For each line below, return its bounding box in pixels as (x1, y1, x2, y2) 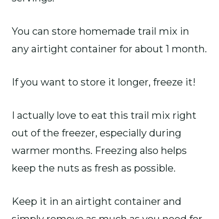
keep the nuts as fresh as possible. (12, 162, 175, 174)
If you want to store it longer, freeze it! (12, 76, 198, 88)
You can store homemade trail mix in (12, 25, 189, 37)
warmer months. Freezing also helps (12, 145, 187, 156)
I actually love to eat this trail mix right (12, 109, 197, 121)
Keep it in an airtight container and (12, 196, 181, 207)
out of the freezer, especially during (12, 127, 181, 139)
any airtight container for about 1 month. (12, 43, 207, 55)
